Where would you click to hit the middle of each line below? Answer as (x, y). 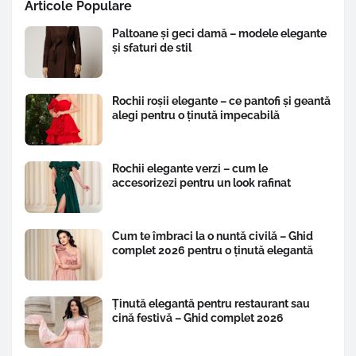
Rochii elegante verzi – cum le (190, 169)
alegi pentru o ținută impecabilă (196, 116)
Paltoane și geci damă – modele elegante (219, 34)
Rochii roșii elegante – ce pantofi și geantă (221, 101)
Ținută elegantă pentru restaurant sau (211, 304)
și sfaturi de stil (152, 48)
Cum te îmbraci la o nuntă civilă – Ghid (213, 236)
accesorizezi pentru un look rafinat (201, 183)
